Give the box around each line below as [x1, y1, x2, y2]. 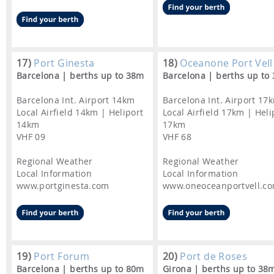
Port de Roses [177, 250, 247, 264]
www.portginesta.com [17, 180, 109, 192]
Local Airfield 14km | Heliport [17, 106, 144, 119]
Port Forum [31, 250, 89, 264]
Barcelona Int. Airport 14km [17, 94, 135, 106]
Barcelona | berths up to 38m [17, 70, 144, 82]
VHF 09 [17, 131, 46, 143]
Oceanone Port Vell [180, 56, 273, 70]
